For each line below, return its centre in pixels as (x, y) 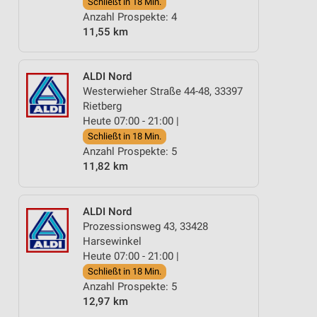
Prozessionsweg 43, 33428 (145, 226)
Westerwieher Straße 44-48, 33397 (163, 91)
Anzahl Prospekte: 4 (130, 17)
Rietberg (102, 106)
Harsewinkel (112, 241)
